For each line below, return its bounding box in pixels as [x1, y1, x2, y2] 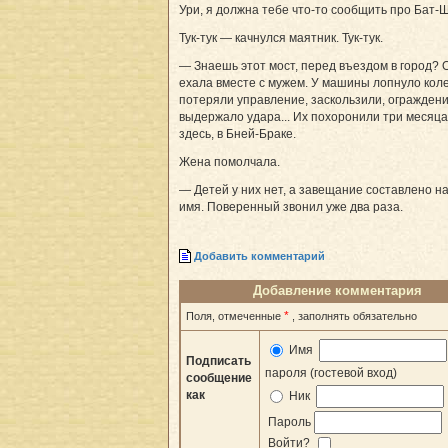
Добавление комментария [253, 283, 422, 299]
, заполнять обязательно [292, 310, 417, 323]
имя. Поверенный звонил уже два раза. [179, 200, 403, 215]
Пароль [265, 415, 314, 430]
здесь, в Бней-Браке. [179, 127, 296, 142]
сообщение [186, 371, 252, 386]
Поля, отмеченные [186, 310, 284, 323]
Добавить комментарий [194, 250, 325, 263]
